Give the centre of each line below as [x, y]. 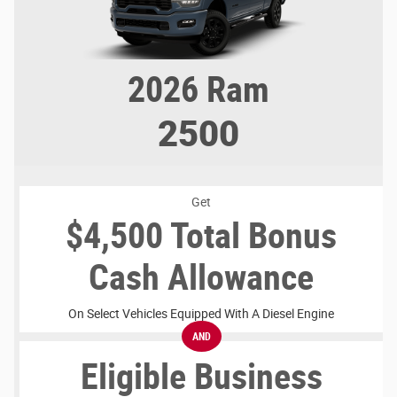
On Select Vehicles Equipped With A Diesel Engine [201, 313]
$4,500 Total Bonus [201, 236]
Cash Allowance [201, 277]
